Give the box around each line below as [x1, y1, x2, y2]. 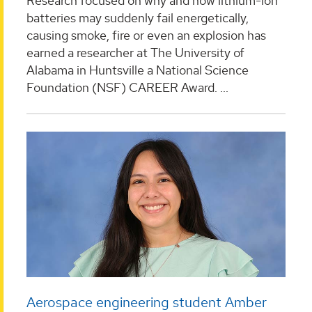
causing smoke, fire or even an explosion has [26, 26, 266, 43]
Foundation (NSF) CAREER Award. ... [26, 79, 228, 95]
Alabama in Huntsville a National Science [26, 61, 249, 78]
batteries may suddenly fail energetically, [26, 9, 249, 26]
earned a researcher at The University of [26, 44, 244, 61]
